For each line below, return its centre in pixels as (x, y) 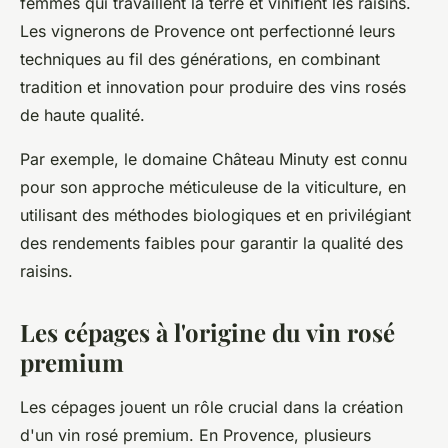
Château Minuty (270, 159)
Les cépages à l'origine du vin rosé (207, 332)
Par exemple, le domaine (116, 159)
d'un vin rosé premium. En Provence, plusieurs (195, 435)
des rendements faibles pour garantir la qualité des (211, 243)
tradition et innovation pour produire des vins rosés (213, 87)
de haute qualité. (82, 115)
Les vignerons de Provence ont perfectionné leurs (207, 31)
